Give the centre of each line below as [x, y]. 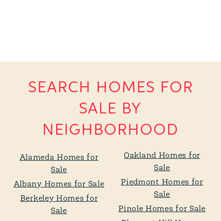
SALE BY [110, 109]
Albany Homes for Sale [59, 184]
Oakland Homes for [162, 156]
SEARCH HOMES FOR [110, 88]
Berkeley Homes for [59, 199]
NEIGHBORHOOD [110, 130]
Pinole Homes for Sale [162, 209]
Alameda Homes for [59, 158]
